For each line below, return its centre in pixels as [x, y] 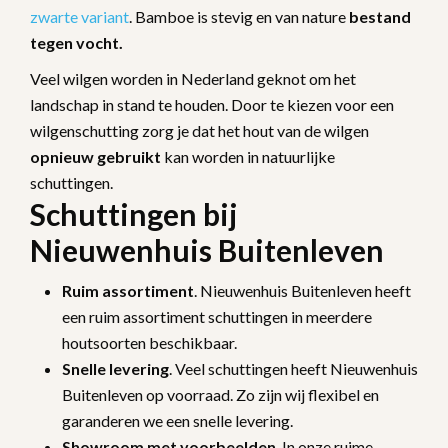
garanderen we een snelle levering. [179, 420]
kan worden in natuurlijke [248, 156]
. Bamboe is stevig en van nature [239, 16]
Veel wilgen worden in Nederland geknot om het [193, 78]
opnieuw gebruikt [95, 156]
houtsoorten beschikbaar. [151, 342]
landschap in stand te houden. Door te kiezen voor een [212, 104]
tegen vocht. [78, 42]
